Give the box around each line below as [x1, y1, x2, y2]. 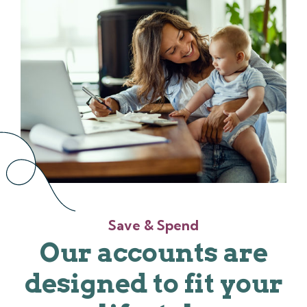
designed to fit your [24, 267, 283, 299]
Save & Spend [108, 217, 199, 234]
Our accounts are [39, 236, 268, 269]
